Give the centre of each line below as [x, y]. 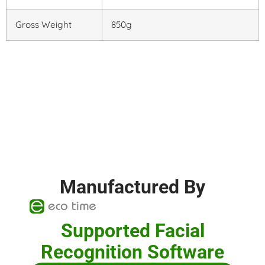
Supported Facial [132, 230]
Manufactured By [132, 187]
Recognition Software [132, 252]
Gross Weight [43, 24]
